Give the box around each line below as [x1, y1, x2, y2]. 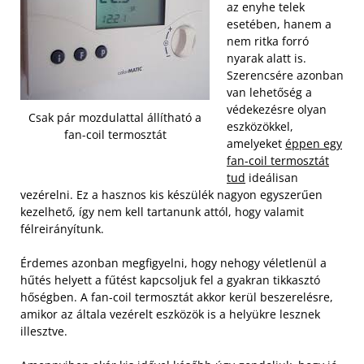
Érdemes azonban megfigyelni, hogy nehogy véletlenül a [20, 255, 327, 271]
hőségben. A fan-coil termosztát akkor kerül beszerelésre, [20, 289, 333, 305]
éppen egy [285, 136, 342, 151]
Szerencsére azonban [227, 67, 344, 83]
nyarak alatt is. [227, 50, 306, 66]
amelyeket [227, 136, 285, 151]
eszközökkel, [227, 119, 293, 134]
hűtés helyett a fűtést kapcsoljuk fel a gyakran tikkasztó [20, 272, 320, 288]
